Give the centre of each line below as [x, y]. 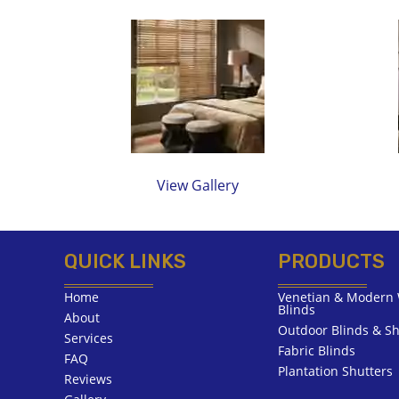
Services [89, 338]
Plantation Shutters [335, 371]
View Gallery [198, 185]
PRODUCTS [331, 261]
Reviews [88, 379]
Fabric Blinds [317, 350]
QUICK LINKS [125, 261]
